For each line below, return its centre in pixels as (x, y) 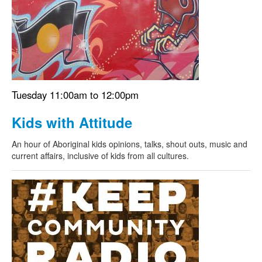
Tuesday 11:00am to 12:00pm (75, 95)
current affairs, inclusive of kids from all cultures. (100, 156)
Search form (52, 41)
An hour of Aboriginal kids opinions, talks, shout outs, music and (130, 144)
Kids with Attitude (72, 122)
